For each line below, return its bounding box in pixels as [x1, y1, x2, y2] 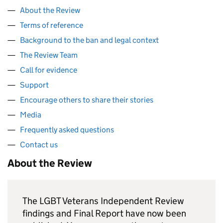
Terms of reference [20, 20, 83, 30]
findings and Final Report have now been [22, 208, 186, 220]
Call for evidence [20, 65, 77, 75]
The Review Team [20, 50, 78, 60]
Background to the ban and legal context [20, 35, 159, 45]
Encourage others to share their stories [20, 95, 153, 105]
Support [20, 80, 49, 90]
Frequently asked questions [20, 125, 114, 135]
